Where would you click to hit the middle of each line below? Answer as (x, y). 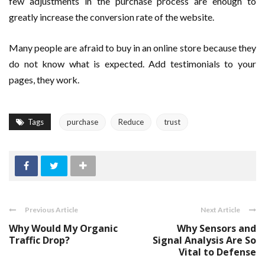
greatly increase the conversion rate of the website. (112, 17)
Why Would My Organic (63, 229)
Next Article (220, 210)
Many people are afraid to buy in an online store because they (132, 48)
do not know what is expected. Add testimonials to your (132, 64)
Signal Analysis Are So (204, 240)
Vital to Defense (217, 252)
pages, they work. (44, 80)
